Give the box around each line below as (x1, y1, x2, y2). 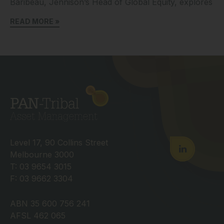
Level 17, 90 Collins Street (10, 137, 108, 147)
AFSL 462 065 (10, 210, 65, 220)
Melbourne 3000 (10, 149, 74, 159)
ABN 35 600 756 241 (10, 198, 90, 208)
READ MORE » (10, 17, 59, 26)
